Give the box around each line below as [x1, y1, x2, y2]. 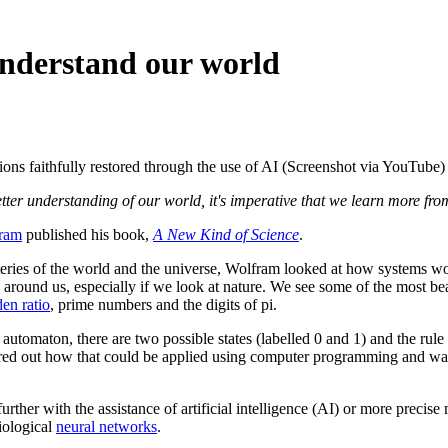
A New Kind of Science [153, 225, 299, 243]
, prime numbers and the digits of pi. [50, 295, 277, 313]
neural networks [56, 417, 157, 435]
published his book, [22, 225, 153, 243]
